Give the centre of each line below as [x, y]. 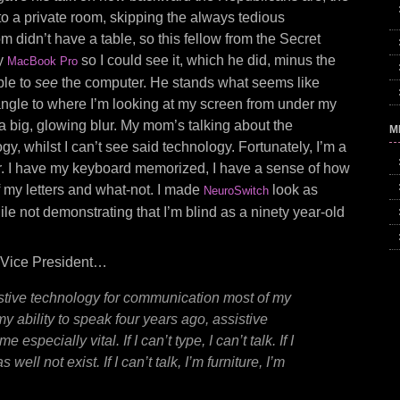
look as [293, 190]
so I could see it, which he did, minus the [207, 60]
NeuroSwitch [236, 191]
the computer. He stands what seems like [189, 83]
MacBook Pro [42, 61]
